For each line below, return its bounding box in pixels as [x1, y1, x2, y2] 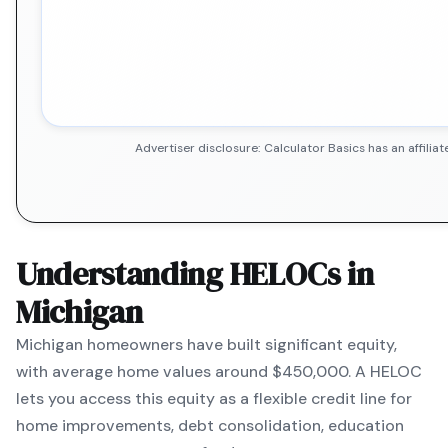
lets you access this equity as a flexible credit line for [16, 388, 412, 409]
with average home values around [16, 361, 272, 382]
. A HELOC [348, 361, 422, 382]
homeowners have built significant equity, [83, 334, 397, 355]
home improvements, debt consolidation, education [16, 415, 404, 436]
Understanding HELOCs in [16, 252, 374, 296]
